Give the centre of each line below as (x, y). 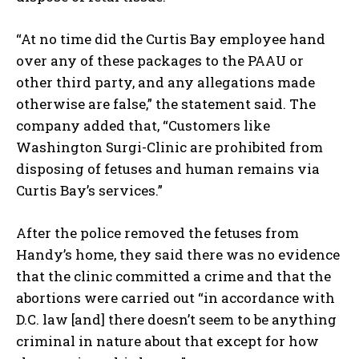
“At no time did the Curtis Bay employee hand (171, 39)
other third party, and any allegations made (165, 83)
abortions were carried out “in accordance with (175, 298)
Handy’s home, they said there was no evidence (178, 255)
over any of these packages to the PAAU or (160, 61)
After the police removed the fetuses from (157, 233)
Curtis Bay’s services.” (89, 191)
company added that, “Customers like (143, 126)
